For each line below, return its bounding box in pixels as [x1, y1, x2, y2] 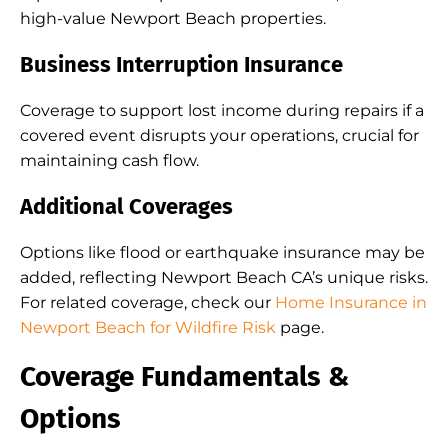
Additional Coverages [20, 193, 233, 220]
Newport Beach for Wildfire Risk [20, 318, 276, 337]
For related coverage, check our [20, 293, 275, 312]
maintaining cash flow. [20, 151, 199, 170]
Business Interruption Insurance [20, 51, 343, 78]
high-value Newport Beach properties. [20, 9, 326, 28]
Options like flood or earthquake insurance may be [20, 243, 425, 262]
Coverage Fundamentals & [20, 360, 349, 393]
